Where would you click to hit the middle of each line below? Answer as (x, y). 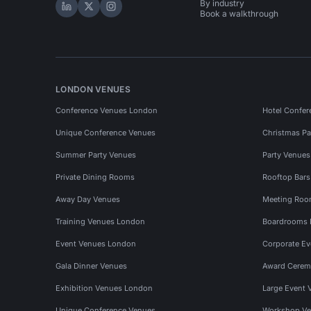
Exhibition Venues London (104, 288)
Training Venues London (100, 221)
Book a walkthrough (239, 14)
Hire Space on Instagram (175, 14)
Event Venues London (96, 243)
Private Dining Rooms (95, 177)
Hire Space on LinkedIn (126, 14)
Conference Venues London (107, 110)
